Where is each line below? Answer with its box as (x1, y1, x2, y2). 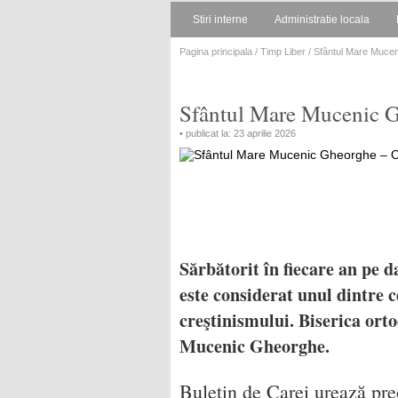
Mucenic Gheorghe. (179, 333, 336, 359)
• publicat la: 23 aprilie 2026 (179, 128, 296, 139)
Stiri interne (193, 13, 248, 26)
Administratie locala (275, 13, 370, 26)
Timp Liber (260, 46, 306, 57)
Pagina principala (179, 46, 252, 57)
